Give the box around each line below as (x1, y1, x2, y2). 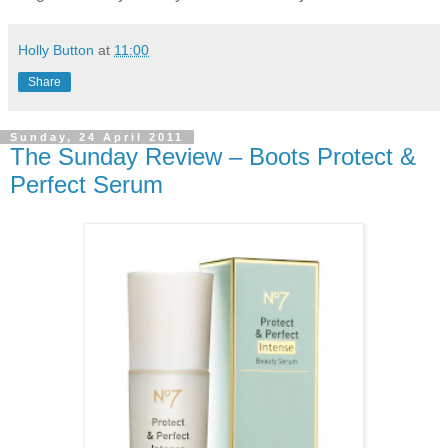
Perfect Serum (10, 171, 163, 199)
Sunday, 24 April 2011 (10, 131, 184, 144)
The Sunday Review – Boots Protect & (10, 143, 416, 171)
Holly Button (18, 42, 94, 59)
